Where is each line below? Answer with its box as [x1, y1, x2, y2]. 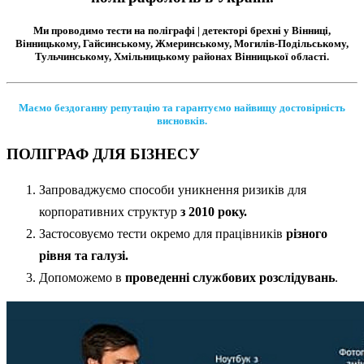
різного [283, 226, 327, 240]
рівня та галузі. [39, 248, 128, 262]
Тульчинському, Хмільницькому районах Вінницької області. [35, 50, 329, 63]
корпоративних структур [39, 204, 180, 219]
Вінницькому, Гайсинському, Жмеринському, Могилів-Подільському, [15, 37, 349, 50]
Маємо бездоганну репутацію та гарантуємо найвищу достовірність [19, 101, 345, 114]
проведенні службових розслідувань [125, 270, 335, 284]
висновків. [157, 114, 207, 127]
